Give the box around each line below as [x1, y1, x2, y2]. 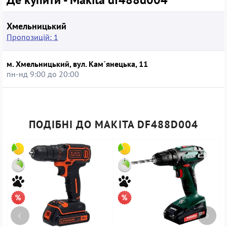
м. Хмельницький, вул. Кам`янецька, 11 [7, 58, 148, 69]
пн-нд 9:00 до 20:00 [7, 68, 79, 79]
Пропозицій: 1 [7, 31, 58, 42]
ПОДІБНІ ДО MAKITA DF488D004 [28, 117, 199, 131]
